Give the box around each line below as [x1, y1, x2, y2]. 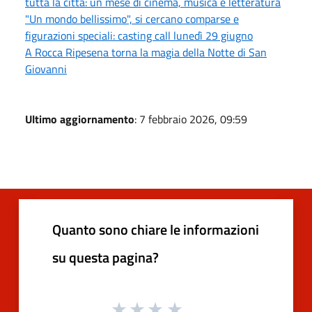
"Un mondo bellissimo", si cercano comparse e [25, 10, 239, 27]
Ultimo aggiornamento [25, 110, 134, 127]
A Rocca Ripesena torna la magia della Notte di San [25, 43, 267, 61]
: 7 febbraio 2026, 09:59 [134, 110, 247, 127]
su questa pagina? [52, 246, 159, 268]
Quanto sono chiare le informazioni [52, 218, 259, 240]
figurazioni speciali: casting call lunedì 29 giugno [25, 26, 253, 44]
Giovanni [25, 60, 67, 77]
